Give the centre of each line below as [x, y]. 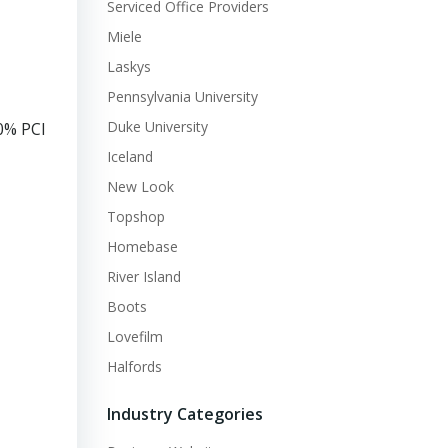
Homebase [142, 246]
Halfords [134, 366]
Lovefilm [134, 336]
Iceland [129, 156]
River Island [143, 276]
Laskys [128, 66]
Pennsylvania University [182, 96]
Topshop [135, 216]
